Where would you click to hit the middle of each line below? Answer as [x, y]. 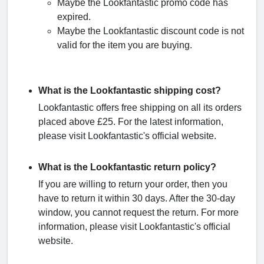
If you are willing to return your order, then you [133, 184]
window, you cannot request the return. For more [138, 212]
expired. [75, 16]
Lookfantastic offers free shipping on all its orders [140, 107]
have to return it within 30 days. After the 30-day [137, 198]
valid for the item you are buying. [125, 45]
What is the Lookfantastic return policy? [127, 167]
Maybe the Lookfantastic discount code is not [151, 31]
